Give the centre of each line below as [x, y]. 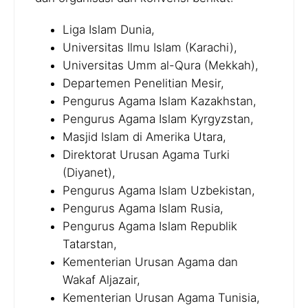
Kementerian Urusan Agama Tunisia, [161, 298]
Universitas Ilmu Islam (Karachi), [150, 48]
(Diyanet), [89, 173]
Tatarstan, [90, 244]
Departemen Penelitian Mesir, [143, 84]
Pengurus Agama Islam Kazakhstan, [159, 101]
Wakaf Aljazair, [101, 280]
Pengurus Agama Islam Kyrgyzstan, [158, 119]
